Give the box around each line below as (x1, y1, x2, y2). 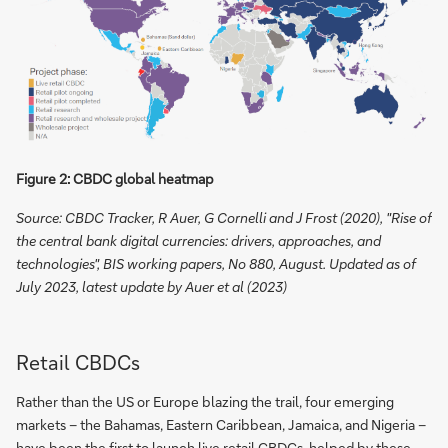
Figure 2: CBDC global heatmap (16, 168, 214, 188)
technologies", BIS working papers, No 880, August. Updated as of (16, 253, 416, 273)
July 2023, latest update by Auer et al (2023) (16, 276, 287, 296)
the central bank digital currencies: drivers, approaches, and (16, 230, 381, 250)
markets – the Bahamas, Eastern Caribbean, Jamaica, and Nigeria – (16, 414, 426, 434)
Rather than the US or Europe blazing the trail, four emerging (16, 391, 394, 411)
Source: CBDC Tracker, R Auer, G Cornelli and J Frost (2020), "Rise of (16, 207, 432, 227)
